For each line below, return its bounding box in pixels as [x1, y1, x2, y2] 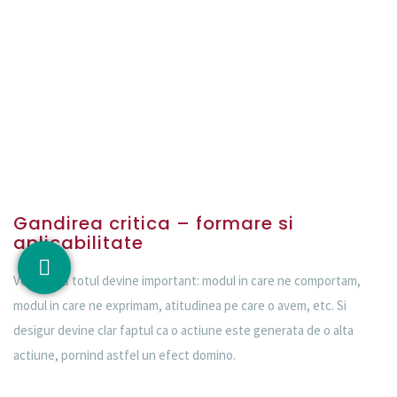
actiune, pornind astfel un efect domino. [13, 346, 238, 363]
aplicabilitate [13, 230, 144, 255]
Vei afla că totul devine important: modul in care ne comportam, [13, 271, 361, 289]
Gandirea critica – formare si [13, 210, 294, 236]
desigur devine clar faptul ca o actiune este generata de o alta [13, 321, 354, 339]
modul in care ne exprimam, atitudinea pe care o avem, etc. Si [13, 296, 346, 314]
